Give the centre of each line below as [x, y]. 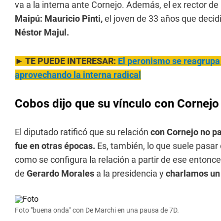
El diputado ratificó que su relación [83, 132]
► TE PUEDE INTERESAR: [66, 61]
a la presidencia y [131, 173]
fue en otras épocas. [56, 146]
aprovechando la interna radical [78, 75]
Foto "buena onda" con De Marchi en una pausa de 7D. [97, 210]
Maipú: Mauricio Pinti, [60, 18]
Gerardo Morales [61, 173]
